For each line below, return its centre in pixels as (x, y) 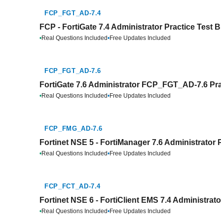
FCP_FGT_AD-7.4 (73, 13)
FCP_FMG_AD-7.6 (74, 129)
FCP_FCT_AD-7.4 (73, 186)
